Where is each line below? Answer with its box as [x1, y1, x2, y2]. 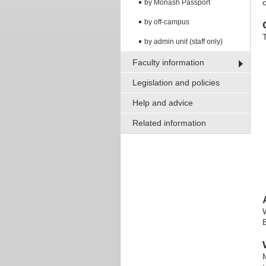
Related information [132, 118, 206, 128]
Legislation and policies [132, 77, 220, 87]
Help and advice [132, 97, 193, 107]
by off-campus [144, 17, 189, 26]
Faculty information [132, 57, 204, 67]
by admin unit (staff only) [144, 37, 223, 46]
